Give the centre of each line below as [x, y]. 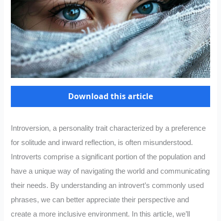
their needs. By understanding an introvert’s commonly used [108, 186]
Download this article [110, 96]
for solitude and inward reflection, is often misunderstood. [102, 143]
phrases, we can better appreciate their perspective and [100, 200]
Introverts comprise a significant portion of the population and [108, 157]
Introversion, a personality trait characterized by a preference [109, 129]
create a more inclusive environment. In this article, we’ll [101, 214]
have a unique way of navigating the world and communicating [110, 171]
